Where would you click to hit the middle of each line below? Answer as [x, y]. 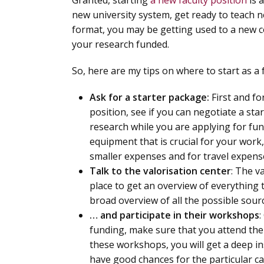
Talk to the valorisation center [160, 171]
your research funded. [121, 44]
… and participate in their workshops [174, 215]
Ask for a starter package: [151, 97]
